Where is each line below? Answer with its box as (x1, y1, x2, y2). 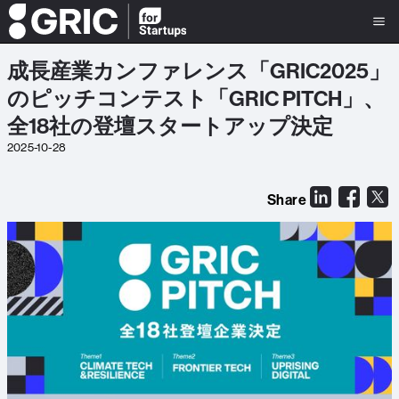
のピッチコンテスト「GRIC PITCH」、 (7, 85, 385, 111)
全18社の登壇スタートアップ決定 (7, 112, 333, 139)
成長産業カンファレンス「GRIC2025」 (7, 57, 390, 84)
